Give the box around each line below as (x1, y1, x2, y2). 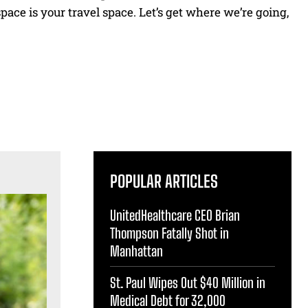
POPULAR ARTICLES (110, 170, 218, 191)
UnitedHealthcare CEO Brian (110, 206, 240, 223)
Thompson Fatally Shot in (110, 224, 229, 241)
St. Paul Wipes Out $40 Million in (110, 274, 265, 291)
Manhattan (110, 242, 163, 259)
